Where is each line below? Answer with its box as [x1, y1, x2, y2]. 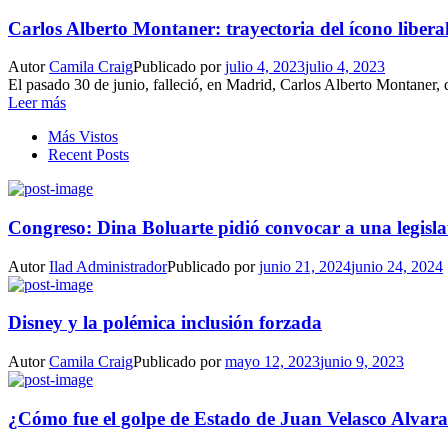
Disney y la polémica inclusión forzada [8, 312, 322, 334]
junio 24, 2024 [351, 257, 443, 275]
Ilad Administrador [49, 257, 167, 275]
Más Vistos [48, 128, 118, 146]
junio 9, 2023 [320, 353, 404, 371]
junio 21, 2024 [259, 257, 351, 275]
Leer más [8, 94, 66, 112]
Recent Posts [48, 146, 129, 164]
